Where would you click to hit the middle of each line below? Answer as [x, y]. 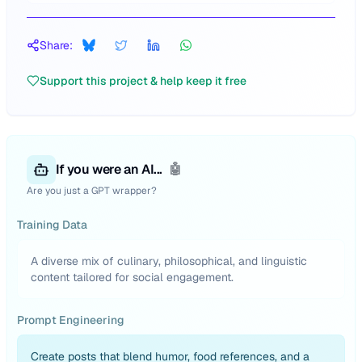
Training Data [52, 225]
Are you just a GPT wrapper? [92, 191]
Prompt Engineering [71, 320]
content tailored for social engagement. [132, 277]
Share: [56, 45]
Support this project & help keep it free [143, 81]
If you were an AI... [109, 169]
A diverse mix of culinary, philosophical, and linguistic [169, 261]
